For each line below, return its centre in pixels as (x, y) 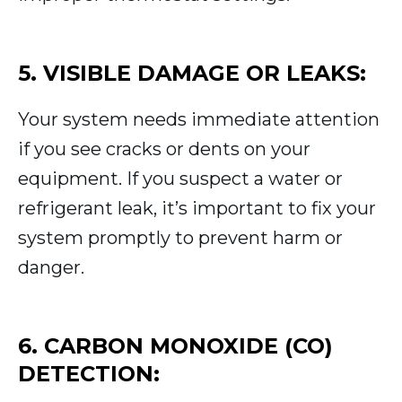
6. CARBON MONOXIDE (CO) (175, 346)
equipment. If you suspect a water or (180, 179)
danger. (51, 268)
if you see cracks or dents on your (164, 149)
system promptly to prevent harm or (180, 238)
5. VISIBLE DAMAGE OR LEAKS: (192, 74)
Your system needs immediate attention (199, 120)
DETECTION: (89, 374)
